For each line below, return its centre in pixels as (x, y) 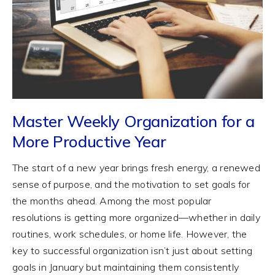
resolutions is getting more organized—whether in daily (136, 218)
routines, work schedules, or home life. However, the (130, 234)
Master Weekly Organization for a (133, 121)
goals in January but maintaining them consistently (125, 267)
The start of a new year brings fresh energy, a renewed (136, 168)
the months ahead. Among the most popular (112, 201)
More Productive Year (89, 141)
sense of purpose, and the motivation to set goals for (131, 184)
